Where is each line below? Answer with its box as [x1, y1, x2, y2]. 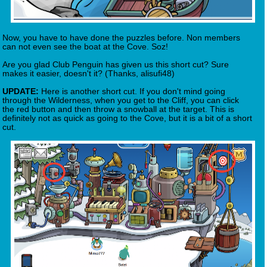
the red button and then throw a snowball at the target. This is [2, 105, 234, 114]
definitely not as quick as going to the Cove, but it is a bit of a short [2, 114, 252, 123]
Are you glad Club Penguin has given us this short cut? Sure [2, 60, 229, 70]
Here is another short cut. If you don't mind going [39, 87, 225, 97]
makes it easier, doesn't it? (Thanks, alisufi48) [2, 69, 175, 79]
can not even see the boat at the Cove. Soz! [2, 42, 168, 52]
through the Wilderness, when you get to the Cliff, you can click [2, 96, 239, 105]
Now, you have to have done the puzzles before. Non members [2, 33, 240, 43]
